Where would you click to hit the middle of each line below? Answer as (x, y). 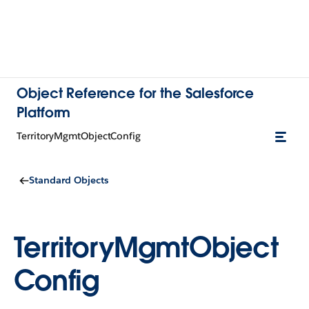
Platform (44, 112)
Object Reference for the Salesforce (136, 93)
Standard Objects (69, 180)
